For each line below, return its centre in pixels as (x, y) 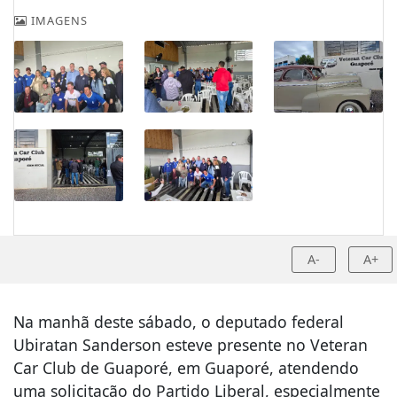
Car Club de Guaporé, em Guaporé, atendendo (186, 367)
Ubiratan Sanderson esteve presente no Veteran (191, 344)
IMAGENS (58, 21)
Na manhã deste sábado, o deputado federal (179, 321)
